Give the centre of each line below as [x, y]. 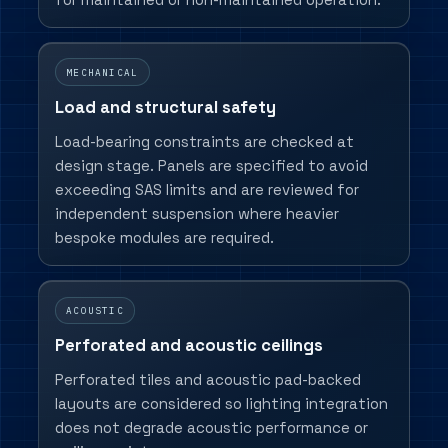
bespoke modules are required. [164, 237]
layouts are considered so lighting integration [221, 404]
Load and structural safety [165, 107]
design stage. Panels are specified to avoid [211, 165]
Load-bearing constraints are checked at [204, 141]
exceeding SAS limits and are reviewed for [206, 189]
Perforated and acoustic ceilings [188, 346]
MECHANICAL [102, 72]
